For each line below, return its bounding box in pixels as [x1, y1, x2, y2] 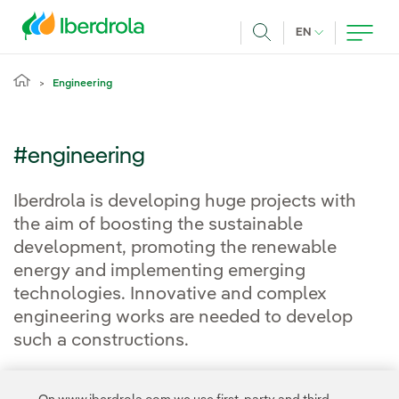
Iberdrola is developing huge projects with [13, 193, 356, 211]
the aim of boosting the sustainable [13, 216, 303, 234]
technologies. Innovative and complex [13, 286, 327, 304]
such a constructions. [13, 332, 189, 350]
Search [262, 46, 306, 61]
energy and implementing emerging [13, 263, 305, 281]
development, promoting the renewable [13, 240, 337, 257]
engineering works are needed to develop [13, 309, 353, 327]
